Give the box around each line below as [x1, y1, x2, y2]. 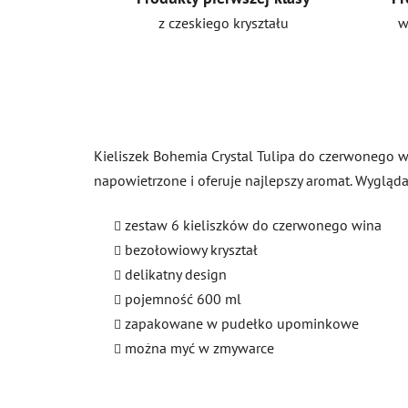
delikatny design [125, 264, 227, 283]
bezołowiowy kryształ [125, 240, 258, 259]
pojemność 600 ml [125, 289, 241, 308]
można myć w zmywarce [125, 338, 274, 357]
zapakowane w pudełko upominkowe [125, 313, 359, 332]
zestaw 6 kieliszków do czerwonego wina [125, 215, 382, 234]
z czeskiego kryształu [158, 13, 289, 32]
